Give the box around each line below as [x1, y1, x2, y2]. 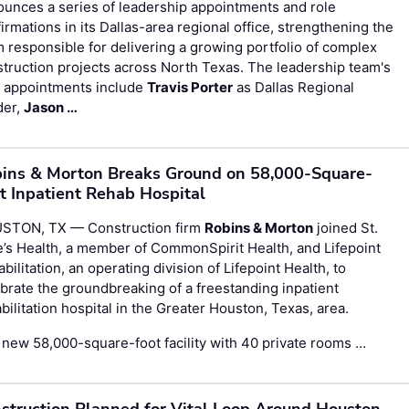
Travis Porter [147, 78, 234, 96]
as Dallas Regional [233, 78, 355, 96]
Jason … [24, 98, 79, 116]
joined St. [313, 218, 379, 236]
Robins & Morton [204, 218, 314, 236]
